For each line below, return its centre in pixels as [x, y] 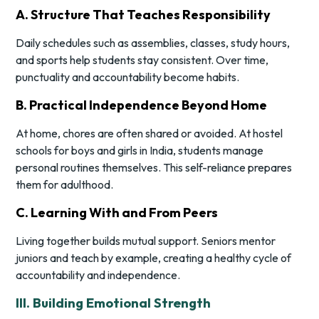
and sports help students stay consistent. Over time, [142, 60]
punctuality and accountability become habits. [128, 77]
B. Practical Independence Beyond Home [142, 105]
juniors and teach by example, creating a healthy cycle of [154, 258]
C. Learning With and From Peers [117, 213]
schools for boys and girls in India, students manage [140, 151]
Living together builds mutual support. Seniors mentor [146, 241]
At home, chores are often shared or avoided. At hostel [150, 134]
